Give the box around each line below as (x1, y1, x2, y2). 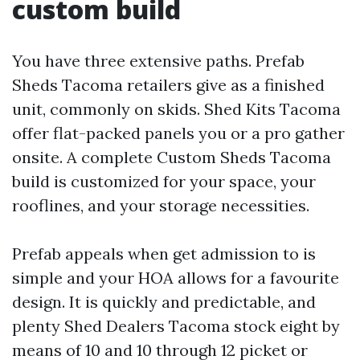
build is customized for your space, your (12, 171, 316, 191)
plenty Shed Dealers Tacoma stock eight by (12, 316, 340, 336)
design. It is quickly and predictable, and (12, 292, 316, 312)
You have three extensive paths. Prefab (12, 51, 305, 71)
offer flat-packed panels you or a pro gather (12, 123, 345, 143)
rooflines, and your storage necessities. (12, 195, 309, 215)
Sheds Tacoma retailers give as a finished (12, 75, 325, 95)
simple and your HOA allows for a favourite (12, 268, 339, 288)
